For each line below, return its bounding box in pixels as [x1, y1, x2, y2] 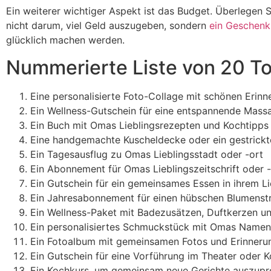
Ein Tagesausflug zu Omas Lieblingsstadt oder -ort [30, 148, 263, 160]
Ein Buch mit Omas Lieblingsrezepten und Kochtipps [30, 119, 269, 131]
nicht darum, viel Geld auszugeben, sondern [6, 19, 209, 31]
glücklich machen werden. [6, 33, 125, 46]
